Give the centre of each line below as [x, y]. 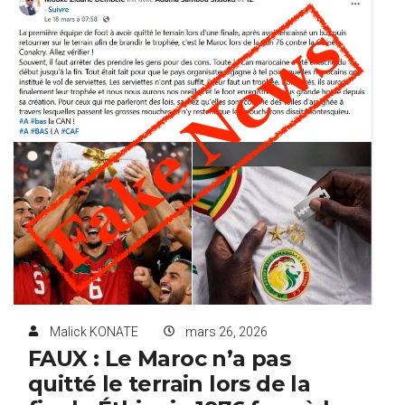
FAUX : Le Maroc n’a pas [160, 359]
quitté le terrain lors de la [170, 384]
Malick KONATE [94, 332]
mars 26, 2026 [226, 332]
